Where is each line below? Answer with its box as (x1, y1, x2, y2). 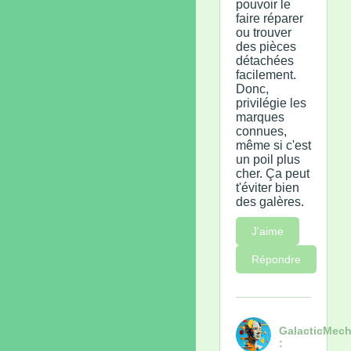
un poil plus (236, 152, 300, 166)
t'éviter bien (236, 180, 299, 194)
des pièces (236, 39, 296, 53)
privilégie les (236, 96, 306, 110)
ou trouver (236, 25, 291, 39)
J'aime (251, 224, 284, 237)
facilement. (236, 67, 296, 81)
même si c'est (236, 138, 311, 152)
